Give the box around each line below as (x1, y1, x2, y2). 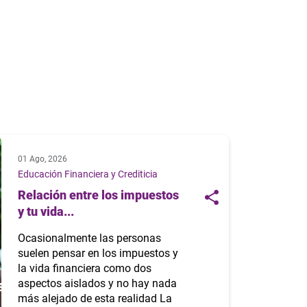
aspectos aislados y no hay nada (17, 277, 177, 291)
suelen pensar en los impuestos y (17, 247, 178, 260)
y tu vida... (17, 204, 74, 219)
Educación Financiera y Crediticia (17, 169, 158, 180)
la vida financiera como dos (17, 262, 151, 275)
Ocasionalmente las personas (17, 232, 161, 245)
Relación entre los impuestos (17, 188, 179, 203)
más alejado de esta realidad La (17, 292, 172, 306)
